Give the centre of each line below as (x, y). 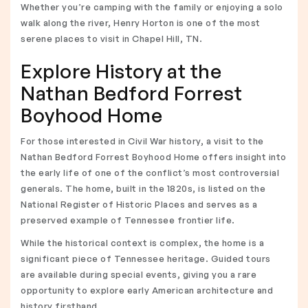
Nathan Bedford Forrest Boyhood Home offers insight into (154, 157)
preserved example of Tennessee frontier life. (128, 220)
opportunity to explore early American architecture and (147, 290)
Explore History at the (121, 71)
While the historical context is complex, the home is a (142, 243)
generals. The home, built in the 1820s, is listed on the (143, 188)
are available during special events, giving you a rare (139, 274)
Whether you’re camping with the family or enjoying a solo (152, 7)
